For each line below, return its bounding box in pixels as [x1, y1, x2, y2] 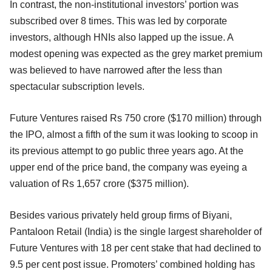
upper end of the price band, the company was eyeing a [10, 162, 247, 173]
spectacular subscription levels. [10, 81, 144, 92]
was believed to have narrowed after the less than [10, 65, 222, 76]
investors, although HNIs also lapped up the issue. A [10, 32, 233, 43]
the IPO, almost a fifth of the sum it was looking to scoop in [10, 129, 258, 140]
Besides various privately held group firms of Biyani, [10, 210, 232, 221]
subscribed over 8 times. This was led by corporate [10, 16, 227, 27]
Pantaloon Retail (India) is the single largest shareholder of [10, 226, 262, 237]
